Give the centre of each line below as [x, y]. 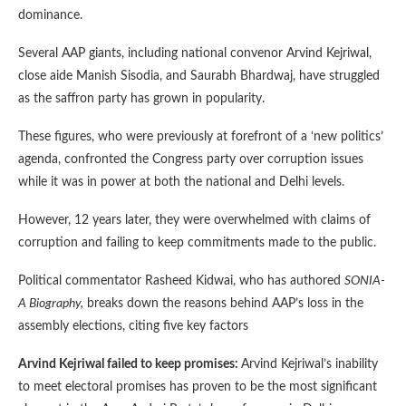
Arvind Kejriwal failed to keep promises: [130, 364]
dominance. [50, 15]
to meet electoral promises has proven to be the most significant [198, 387]
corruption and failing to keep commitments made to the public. [197, 242]
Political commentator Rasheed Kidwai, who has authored [181, 280]
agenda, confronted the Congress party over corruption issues [191, 159]
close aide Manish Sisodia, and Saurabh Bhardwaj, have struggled [199, 76]
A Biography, [51, 303]
